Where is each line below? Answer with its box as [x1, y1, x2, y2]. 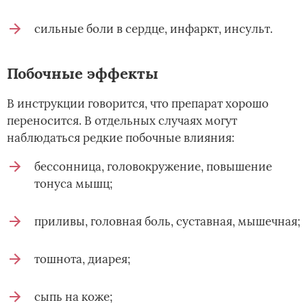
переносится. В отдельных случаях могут [7, 112, 237, 128]
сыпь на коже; [34, 288, 112, 304]
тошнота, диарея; [34, 251, 130, 267]
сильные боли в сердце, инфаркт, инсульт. [34, 21, 273, 36]
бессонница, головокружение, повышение [34, 158, 272, 174]
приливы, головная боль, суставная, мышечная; [34, 213, 300, 229]
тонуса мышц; [34, 175, 112, 191]
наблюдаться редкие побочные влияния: [7, 130, 234, 145]
